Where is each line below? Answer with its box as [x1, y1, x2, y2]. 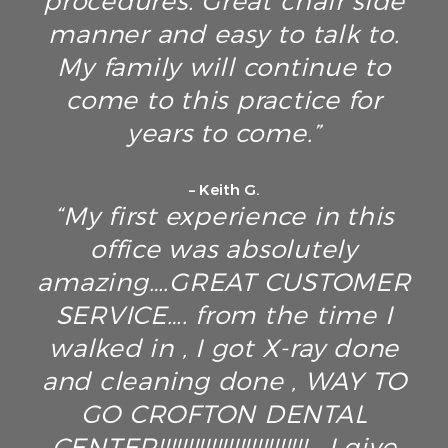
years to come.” [126, 117, 322, 150]
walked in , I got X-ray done [49, 332, 399, 365]
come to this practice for [66, 84, 382, 117]
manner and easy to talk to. [48, 18, 400, 51]
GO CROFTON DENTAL [80, 398, 368, 431]
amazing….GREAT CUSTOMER [37, 266, 411, 299]
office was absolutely [90, 233, 358, 266]
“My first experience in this [54, 200, 394, 233]
